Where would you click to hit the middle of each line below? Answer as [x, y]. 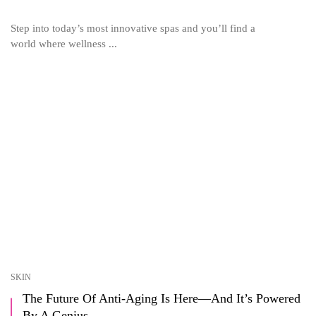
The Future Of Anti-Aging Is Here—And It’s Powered [162, 298]
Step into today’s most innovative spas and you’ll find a [133, 28]
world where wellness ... [64, 43]
